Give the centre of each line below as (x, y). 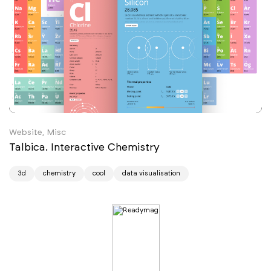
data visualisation (151, 173)
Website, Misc (38, 132)
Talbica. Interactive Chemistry (86, 147)
